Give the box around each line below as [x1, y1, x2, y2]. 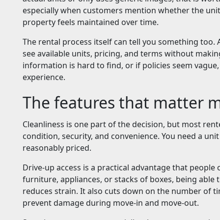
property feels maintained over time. [23, 17, 159, 28]
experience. [23, 72, 65, 83]
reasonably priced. [23, 142, 91, 154]
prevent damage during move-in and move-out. [23, 197, 199, 209]
